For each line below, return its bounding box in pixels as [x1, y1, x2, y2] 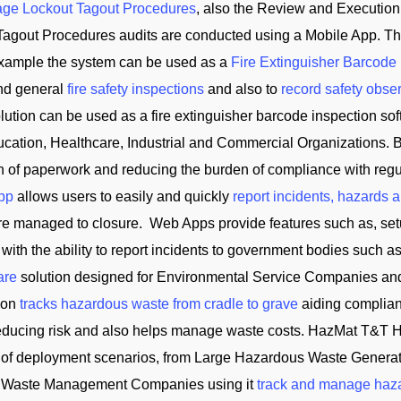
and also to [204, 81, 281, 97]
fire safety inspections [67, 81, 204, 97]
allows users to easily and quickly [13, 189, 233, 204]
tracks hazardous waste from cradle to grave [20, 296, 298, 311]
